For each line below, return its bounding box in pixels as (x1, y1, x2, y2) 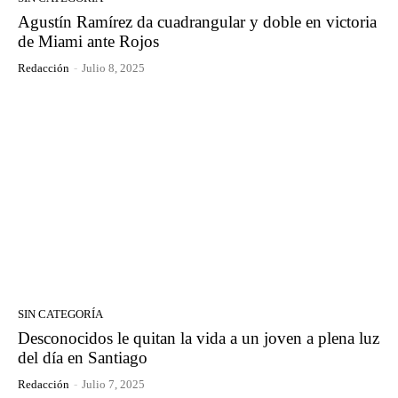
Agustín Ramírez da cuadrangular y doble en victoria (18, 12, 377, 32)
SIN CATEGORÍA (18, 306, 103, 321)
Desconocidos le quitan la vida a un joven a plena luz (18, 328, 379, 347)
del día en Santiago (18, 347, 147, 367)
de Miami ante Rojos (18, 32, 159, 52)
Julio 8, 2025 (82, 61, 145, 76)
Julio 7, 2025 (82, 377, 145, 391)
